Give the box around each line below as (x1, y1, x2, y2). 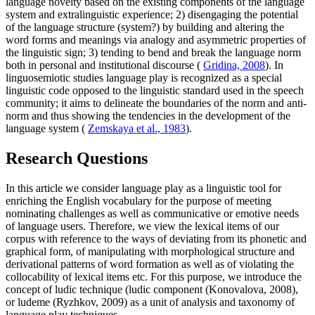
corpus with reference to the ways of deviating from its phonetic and (6, 233, 307, 245)
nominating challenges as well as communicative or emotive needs (6, 207, 299, 220)
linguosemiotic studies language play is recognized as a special (6, 72, 282, 84)
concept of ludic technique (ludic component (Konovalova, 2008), (6, 283, 298, 296)
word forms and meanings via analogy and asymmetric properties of (6, 34, 306, 46)
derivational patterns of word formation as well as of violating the (6, 258, 294, 271)
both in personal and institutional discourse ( (6, 59, 203, 72)
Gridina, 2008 (203, 59, 265, 72)
